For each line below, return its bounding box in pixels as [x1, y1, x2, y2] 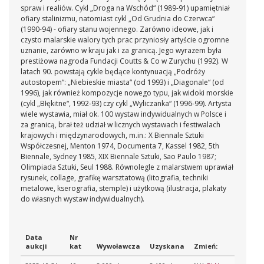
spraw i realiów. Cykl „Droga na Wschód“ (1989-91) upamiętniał [21, 2, 230, 13]
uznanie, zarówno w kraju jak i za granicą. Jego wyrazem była [21, 45, 222, 55]
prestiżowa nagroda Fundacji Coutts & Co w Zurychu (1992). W [21, 55, 228, 66]
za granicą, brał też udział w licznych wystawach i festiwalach [21, 119, 220, 130]
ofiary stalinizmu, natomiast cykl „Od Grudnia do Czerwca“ [21, 13, 214, 24]
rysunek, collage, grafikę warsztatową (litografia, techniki [21, 172, 208, 183]
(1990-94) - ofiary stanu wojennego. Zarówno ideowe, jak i [21, 24, 213, 34]
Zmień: [194, 241, 217, 250]
